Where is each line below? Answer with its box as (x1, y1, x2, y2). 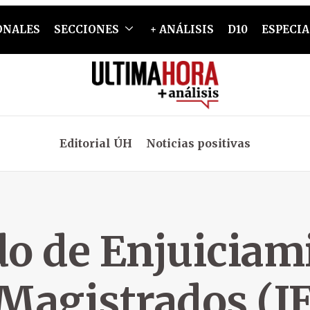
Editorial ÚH (60, 136, 132, 150)
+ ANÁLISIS (149, 23, 214, 36)
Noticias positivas (146, 136, 250, 150)
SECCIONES (53, 23, 119, 36)
